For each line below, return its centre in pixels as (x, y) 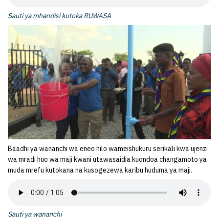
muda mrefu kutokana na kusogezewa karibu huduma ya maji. (100, 170)
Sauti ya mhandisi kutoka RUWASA (59, 15)
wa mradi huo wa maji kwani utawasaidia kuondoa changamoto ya (107, 159)
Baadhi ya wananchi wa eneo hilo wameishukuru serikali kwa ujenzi (108, 148)
